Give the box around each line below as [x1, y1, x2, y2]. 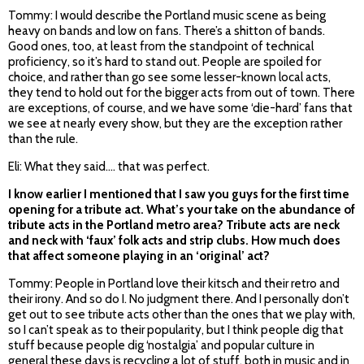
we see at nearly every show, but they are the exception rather [8, 116, 342, 132]
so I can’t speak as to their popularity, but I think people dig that [8, 323, 344, 338]
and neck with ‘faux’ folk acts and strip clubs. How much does [8, 233, 340, 249]
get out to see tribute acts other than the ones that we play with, [8, 307, 355, 323]
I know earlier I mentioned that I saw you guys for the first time [8, 187, 349, 202]
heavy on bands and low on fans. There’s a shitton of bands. [8, 24, 325, 39]
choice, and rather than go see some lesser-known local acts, [8, 70, 331, 85]
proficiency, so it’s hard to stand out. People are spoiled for [8, 54, 321, 70]
